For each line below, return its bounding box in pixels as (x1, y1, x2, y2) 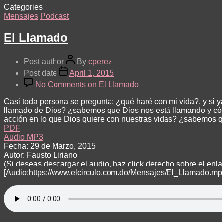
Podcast (40, 11, 69, 20)
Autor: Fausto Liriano (4, 150, 77, 159)
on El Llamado (86, 80, 139, 89)
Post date (24, 68, 57, 77)
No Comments (35, 80, 86, 89)
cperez (88, 57, 112, 66)
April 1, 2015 (69, 68, 114, 77)
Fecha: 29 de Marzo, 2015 (4, 141, 96, 150)
